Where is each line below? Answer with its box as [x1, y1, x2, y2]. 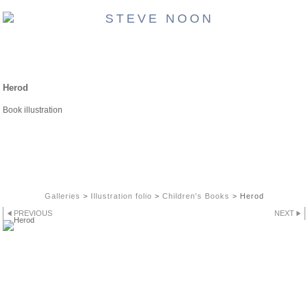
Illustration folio [90, 191, 152, 200]
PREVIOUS [14, 208, 53, 217]
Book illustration [3, 104, 63, 115]
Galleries [44, 191, 80, 200]
